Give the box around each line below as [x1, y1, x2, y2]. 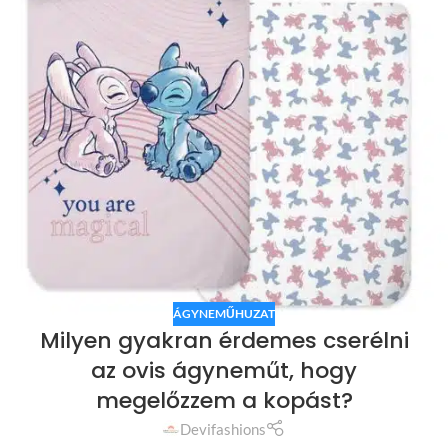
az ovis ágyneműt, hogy [91, 354, 357, 386]
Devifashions [180, 420, 267, 439]
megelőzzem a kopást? [95, 384, 353, 416]
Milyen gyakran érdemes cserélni [39, 324, 409, 356]
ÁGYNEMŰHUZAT [173, 305, 275, 321]
